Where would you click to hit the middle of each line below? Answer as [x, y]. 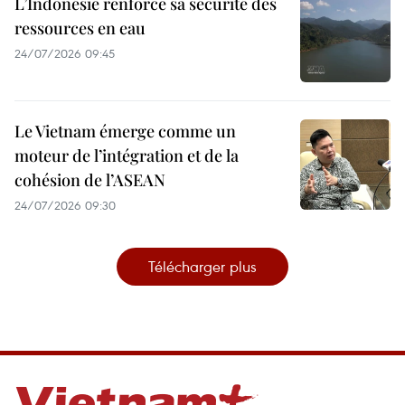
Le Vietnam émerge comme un [125, 132]
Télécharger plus [202, 267]
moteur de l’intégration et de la [127, 156]
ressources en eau [80, 28]
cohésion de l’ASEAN [90, 180]
